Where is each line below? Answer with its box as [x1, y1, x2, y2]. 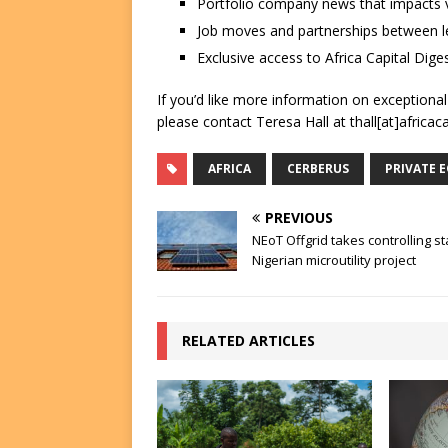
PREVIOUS [265, 208, 333, 228]
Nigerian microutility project [252, 251, 416, 270]
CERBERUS [287, 160, 349, 178]
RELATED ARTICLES [182, 331, 315, 351]
